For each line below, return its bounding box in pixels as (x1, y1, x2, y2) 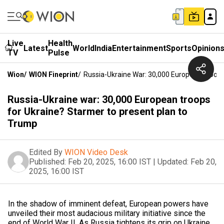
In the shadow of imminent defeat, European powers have (8, 199, 208, 208)
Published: (29, 157, 66, 166)
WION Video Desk (64, 147, 128, 157)
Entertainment (112, 43, 166, 53)
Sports (166, 43, 191, 53)
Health (48, 38, 72, 48)
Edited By (29, 147, 62, 157)
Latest (23, 43, 48, 53)
